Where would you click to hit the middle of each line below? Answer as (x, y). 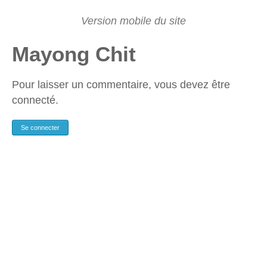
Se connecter (40, 127)
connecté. (35, 100)
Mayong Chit (74, 54)
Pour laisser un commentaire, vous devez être (121, 85)
